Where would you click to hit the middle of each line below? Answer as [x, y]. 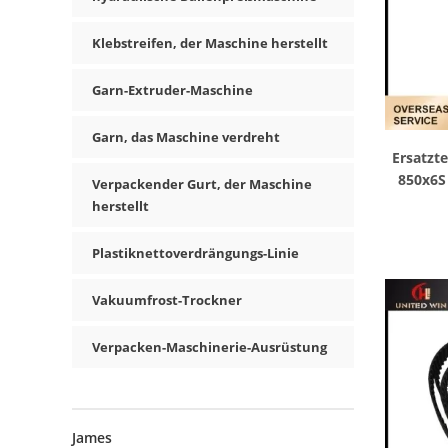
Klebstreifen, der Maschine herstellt [210, 43]
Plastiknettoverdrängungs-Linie [195, 253]
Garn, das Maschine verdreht [186, 137]
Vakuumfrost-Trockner [167, 300]
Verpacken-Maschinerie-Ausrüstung [209, 347]
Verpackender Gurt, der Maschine [202, 184]
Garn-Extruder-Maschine [172, 90]
